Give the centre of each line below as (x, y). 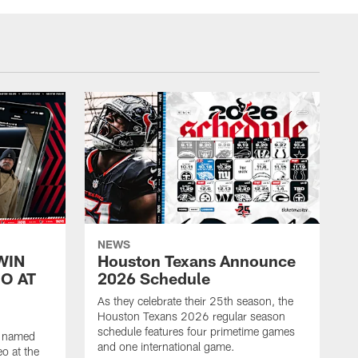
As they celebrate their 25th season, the (195, 301)
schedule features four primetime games (196, 332)
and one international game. (166, 347)
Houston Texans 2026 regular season (191, 316)
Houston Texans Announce (197, 261)
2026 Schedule (154, 278)
